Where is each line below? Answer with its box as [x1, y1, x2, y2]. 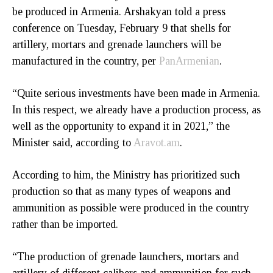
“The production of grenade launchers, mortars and [12, 250, 239, 263]
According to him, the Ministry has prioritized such [12, 168, 240, 181]
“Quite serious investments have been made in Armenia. [12, 87, 260, 99]
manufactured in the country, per [12, 54, 159, 67]
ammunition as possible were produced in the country [12, 201, 249, 214]
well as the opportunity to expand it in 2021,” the [12, 119, 230, 132]
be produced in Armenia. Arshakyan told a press [12, 5, 225, 18]
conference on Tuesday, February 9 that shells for [12, 21, 231, 34]
